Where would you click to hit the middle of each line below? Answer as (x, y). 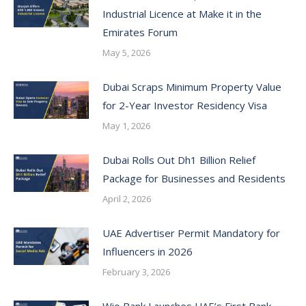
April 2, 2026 (127, 198)
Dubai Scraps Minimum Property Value (192, 86)
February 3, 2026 (136, 272)
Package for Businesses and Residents (194, 178)
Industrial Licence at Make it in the (182, 13)
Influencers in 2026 (148, 251)
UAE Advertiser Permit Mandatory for (191, 233)
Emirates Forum (140, 32)
